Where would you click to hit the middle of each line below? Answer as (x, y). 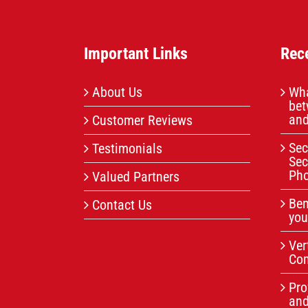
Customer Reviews (142, 120)
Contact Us (122, 205)
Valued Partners (135, 176)
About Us (117, 92)
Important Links (135, 53)
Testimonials (127, 148)
